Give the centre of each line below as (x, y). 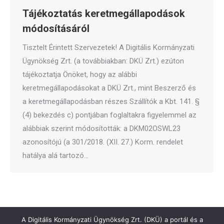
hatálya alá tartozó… (55, 155)
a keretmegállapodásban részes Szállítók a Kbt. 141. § (111, 101)
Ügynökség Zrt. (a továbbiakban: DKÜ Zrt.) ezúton (103, 61)
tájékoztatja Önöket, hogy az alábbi (80, 74)
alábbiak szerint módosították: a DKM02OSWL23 (101, 128)
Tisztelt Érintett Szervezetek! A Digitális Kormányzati (108, 47)
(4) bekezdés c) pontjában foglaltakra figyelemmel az (109, 115)
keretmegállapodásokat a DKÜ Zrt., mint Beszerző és (109, 88)
